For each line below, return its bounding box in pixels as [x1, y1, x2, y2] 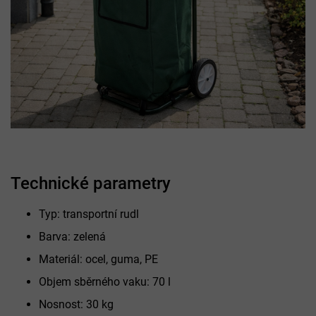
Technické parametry [11, 173, 171, 193]
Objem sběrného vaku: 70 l [39, 274, 171, 288]
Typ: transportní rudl [39, 207, 139, 221]
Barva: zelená [39, 229, 106, 243]
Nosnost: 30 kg [39, 297, 114, 311]
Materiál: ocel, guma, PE [39, 252, 158, 266]
